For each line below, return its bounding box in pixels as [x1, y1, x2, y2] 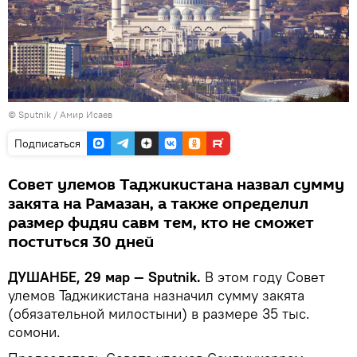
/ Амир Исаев [53, 108, 112, 120]
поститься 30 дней [8, 230, 154, 253]
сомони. [8, 322, 61, 341]
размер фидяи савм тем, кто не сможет [8, 211, 314, 234]
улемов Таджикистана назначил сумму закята [8, 285, 304, 304]
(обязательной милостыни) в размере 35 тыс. [8, 304, 310, 323]
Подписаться [14, 135, 80, 151]
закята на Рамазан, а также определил [8, 192, 308, 215]
